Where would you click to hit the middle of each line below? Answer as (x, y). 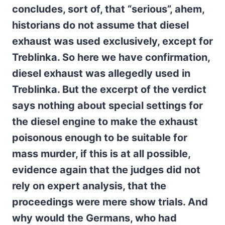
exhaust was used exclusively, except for (113, 41)
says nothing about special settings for (107, 105)
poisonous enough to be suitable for (100, 138)
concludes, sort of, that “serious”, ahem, (108, 9)
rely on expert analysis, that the (89, 186)
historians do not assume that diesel (100, 25)
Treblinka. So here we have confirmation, (111, 57)
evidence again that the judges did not (106, 170)
